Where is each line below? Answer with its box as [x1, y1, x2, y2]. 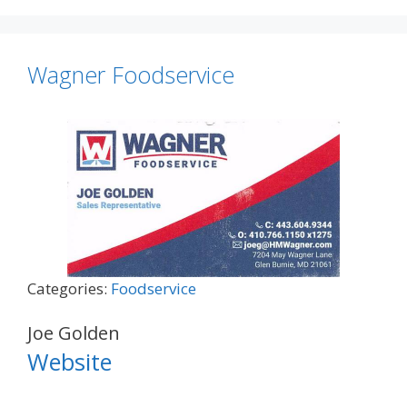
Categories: [27, 277, 111, 299]
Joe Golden [27, 321, 120, 346]
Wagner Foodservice [27, 58, 234, 90]
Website [27, 346, 112, 378]
